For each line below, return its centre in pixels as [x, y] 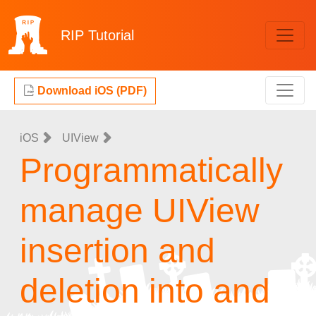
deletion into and [145, 291]
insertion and [117, 251]
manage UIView [140, 211]
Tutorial [111, 35]
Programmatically [151, 170]
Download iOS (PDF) [91, 91]
